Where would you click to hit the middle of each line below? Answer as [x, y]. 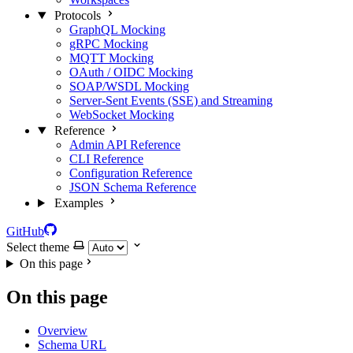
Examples [78, 203]
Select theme [38, 247]
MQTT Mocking [111, 58]
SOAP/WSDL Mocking [129, 86]
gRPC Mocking [109, 44]
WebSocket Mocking [122, 115]
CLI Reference [106, 159]
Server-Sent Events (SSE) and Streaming [171, 100]
